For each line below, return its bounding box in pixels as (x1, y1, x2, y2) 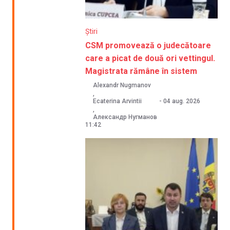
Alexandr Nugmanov (93, 81, 151, 89)
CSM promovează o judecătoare (85, 40, 212, 50)
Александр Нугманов (93, 113, 158, 121)
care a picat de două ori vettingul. (85, 53, 216, 63)
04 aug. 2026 (163, 97, 201, 105)
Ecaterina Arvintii (93, 97, 142, 105)
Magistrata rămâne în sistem (85, 66, 198, 76)
